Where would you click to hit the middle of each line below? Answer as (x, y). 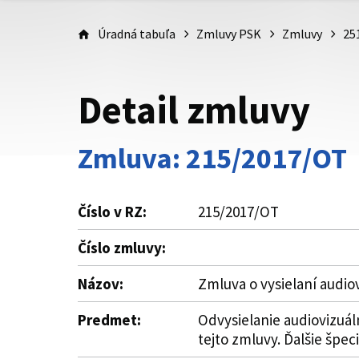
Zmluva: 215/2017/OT (212, 158)
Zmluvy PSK (229, 34)
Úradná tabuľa (137, 34)
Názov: (101, 284)
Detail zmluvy (194, 110)
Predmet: (109, 320)
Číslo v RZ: (112, 212)
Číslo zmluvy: (122, 248)
